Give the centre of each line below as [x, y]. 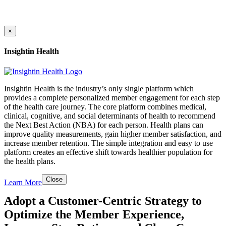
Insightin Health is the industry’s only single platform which [99, 88]
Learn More [23, 182]
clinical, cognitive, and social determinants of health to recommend [110, 116]
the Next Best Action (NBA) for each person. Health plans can [104, 125]
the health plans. [30, 161]
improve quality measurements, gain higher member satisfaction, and [113, 134]
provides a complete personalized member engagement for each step [112, 97]
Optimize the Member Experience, [94, 215]
